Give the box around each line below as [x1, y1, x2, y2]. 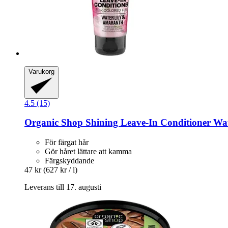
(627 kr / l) [43, 165, 77, 175]
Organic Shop [24, 117, 83, 128]
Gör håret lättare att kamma [45, 147, 132, 156]
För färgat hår [45, 138, 89, 147]
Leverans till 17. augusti [24, 183, 101, 192]
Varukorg [28, 67, 54, 75]
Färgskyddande [45, 156, 94, 165]
